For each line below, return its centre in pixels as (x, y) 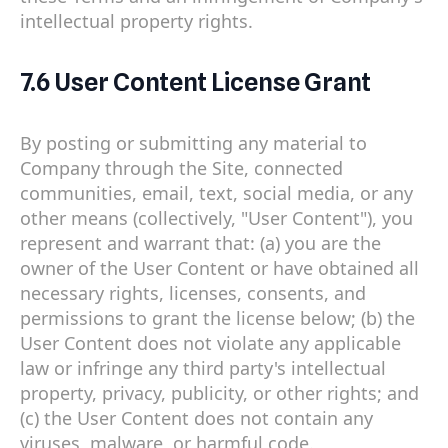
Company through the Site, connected (181, 167)
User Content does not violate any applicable (210, 342)
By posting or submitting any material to (193, 142)
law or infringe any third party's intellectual (203, 367)
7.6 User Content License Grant (195, 82)
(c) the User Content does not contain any (196, 417)
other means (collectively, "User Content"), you (216, 217)
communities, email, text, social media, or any (216, 192)
